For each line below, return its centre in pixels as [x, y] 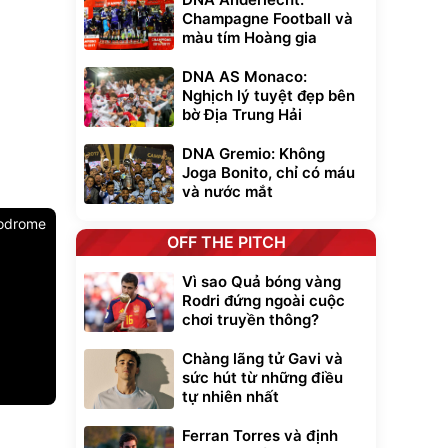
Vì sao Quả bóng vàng [261, 282]
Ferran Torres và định [260, 436]
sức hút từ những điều [262, 378]
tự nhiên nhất [230, 397]
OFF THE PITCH [226, 242]
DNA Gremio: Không [253, 154]
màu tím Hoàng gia [249, 38]
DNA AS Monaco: [244, 77]
